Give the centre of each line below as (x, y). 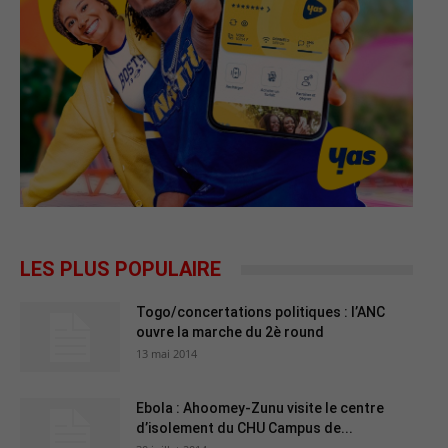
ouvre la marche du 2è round (230, 332)
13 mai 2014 (166, 354)
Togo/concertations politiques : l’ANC (260, 312)
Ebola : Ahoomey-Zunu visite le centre (260, 408)
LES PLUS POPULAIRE (120, 269)
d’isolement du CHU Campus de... (244, 428)
